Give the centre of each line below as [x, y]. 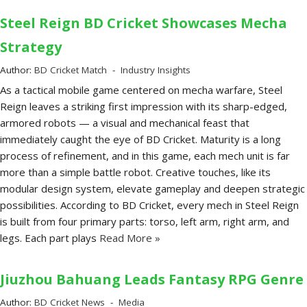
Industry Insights [156, 70]
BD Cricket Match [71, 70]
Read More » [128, 238]
